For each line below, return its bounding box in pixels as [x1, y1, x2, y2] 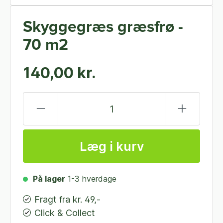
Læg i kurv [79, 138, 144, 154]
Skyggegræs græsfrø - [23, 19, 183, 35]
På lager [33, 174, 65, 184]
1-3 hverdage [68, 174, 116, 184]
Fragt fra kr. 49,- [34, 194, 101, 205]
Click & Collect [34, 208, 95, 219]
